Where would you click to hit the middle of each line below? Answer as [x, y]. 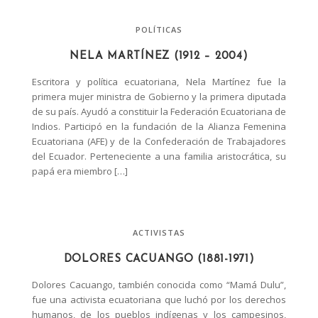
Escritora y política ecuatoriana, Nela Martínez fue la [159, 81]
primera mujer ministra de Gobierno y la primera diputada [159, 96]
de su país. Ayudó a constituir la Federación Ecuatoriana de [159, 111]
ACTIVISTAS [159, 232]
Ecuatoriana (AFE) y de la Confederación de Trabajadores [159, 141]
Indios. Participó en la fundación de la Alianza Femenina [159, 126]
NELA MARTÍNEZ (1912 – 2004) [159, 56]
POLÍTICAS [159, 29]
